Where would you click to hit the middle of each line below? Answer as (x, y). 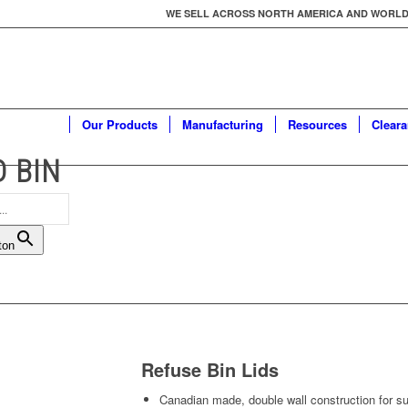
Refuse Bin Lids (209, 370)
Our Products (120, 124)
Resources (317, 124)
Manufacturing (223, 124)
